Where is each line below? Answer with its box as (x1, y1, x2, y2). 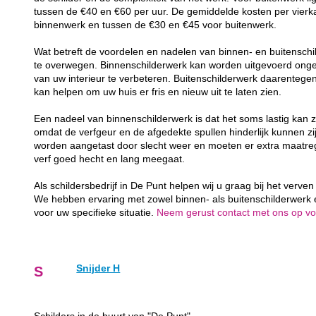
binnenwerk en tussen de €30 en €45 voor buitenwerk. (34, 20, 277, 31)
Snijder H (76, 263, 121, 274)
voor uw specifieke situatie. (34, 207, 157, 219)
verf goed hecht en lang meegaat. (34, 154, 186, 165)
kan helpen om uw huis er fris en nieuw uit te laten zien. (34, 87, 282, 98)
